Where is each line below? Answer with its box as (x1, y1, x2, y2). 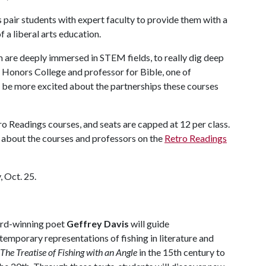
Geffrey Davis (66, 218, 131, 229)
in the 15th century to (139, 246, 225, 258)
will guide (131, 218, 169, 229)
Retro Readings (164, 132, 227, 144)
